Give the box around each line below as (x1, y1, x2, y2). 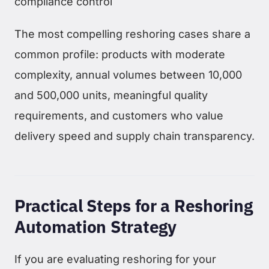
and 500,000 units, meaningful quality (14, 89, 208, 102)
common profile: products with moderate (14, 48, 225, 61)
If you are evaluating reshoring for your (14, 253, 216, 266)
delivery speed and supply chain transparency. (14, 130, 255, 143)
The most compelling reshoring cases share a (14, 28, 250, 41)
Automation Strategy (14, 216, 177, 238)
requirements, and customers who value (14, 109, 223, 122)
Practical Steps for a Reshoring (14, 195, 253, 217)
